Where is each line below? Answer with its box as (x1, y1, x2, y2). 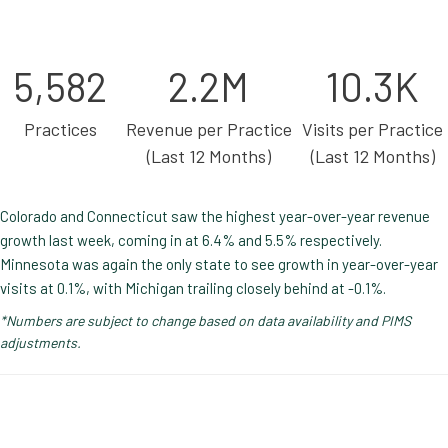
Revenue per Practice (125, 118, 292, 141)
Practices (23, 118, 97, 141)
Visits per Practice (302, 118, 443, 141)
